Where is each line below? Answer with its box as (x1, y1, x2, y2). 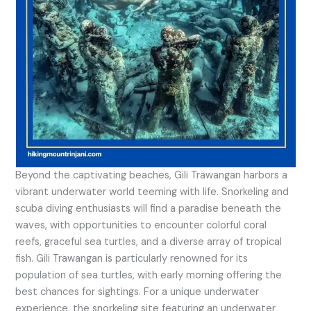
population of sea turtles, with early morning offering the (15, 268, 283, 282)
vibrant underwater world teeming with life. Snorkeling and (15, 185, 289, 199)
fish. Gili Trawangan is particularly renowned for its (15, 251, 249, 265)
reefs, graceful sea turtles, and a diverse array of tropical (15, 235, 283, 249)
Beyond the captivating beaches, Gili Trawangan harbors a (15, 168, 288, 182)
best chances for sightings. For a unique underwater (15, 285, 260, 299)
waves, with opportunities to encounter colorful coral (15, 218, 267, 232)
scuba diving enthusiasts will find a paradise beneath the (15, 201, 282, 215)
